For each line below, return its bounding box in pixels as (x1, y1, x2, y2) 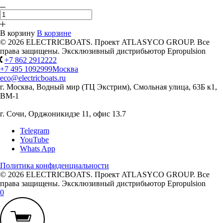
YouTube (20, 135, 49, 144)
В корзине (37, 28, 71, 37)
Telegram (20, 126, 49, 135)
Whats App (20, 144, 55, 153)
